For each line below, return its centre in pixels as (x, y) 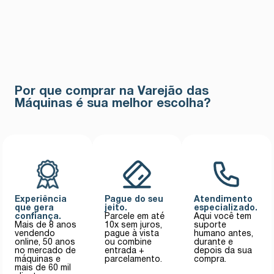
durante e (214, 242)
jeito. (116, 208)
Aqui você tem (223, 217)
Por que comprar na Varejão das (112, 91)
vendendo (35, 234)
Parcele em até (134, 217)
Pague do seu (134, 199)
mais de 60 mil (43, 268)
